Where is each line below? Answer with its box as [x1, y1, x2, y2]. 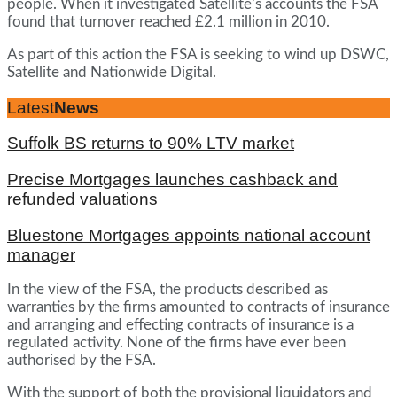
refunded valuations [7, 190, 158, 209]
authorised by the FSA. [7, 353, 156, 369]
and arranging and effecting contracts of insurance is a [7, 317, 354, 333]
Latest [7, 97, 54, 117]
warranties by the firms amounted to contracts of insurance [7, 300, 390, 315]
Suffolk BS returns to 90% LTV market [7, 134, 294, 153]
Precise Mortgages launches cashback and [7, 170, 338, 190]
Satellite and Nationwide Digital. [7, 64, 216, 80]
